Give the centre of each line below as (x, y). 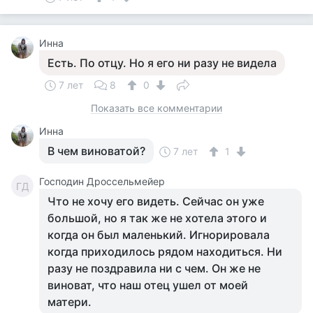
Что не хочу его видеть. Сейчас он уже (156, 201)
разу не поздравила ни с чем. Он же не (154, 268)
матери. (70, 302)
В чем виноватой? (96, 151)
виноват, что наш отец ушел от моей (148, 285)
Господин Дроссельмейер (102, 181)
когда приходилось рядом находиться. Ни (165, 252)
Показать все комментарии (156, 108)
